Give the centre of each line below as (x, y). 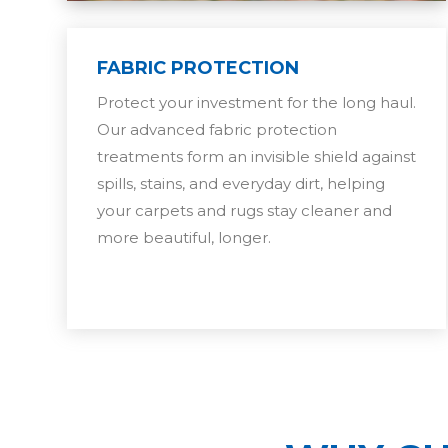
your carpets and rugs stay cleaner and (245, 210)
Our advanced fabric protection (217, 129)
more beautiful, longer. (184, 237)
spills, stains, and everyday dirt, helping (241, 183)
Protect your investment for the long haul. (257, 102)
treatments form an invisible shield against (257, 156)
